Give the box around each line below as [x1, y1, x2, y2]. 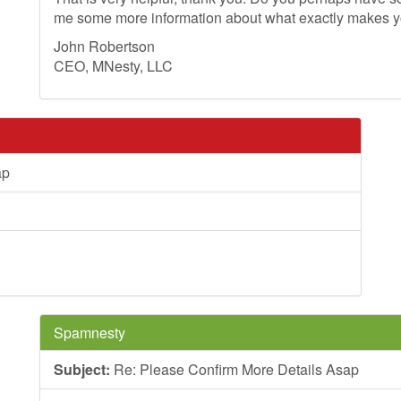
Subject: [54, 359, 110, 380]
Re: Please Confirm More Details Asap [110, 359, 359, 380]
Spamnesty [54, 322, 125, 343]
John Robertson [54, 36, 155, 56]
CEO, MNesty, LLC [54, 55, 173, 76]
